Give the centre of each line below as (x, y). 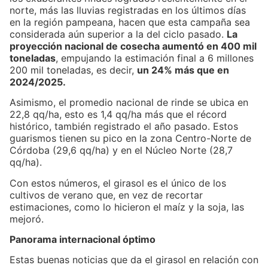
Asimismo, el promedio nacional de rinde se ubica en (129, 103)
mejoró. (27, 219)
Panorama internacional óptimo (83, 239)
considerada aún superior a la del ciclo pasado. (118, 34)
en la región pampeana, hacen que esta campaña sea (130, 22)
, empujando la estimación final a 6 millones (155, 58)
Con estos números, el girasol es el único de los (118, 183)
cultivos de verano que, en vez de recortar (106, 195)
